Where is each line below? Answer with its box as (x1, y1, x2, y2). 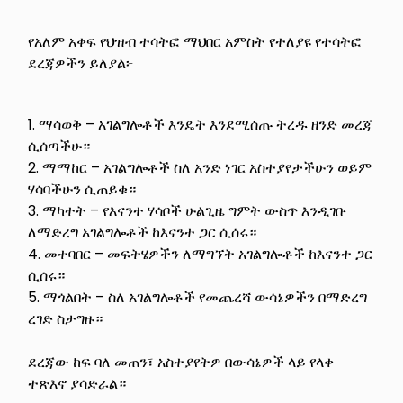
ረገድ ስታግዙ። (28, 308, 103, 329)
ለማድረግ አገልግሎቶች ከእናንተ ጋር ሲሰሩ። (28, 221, 257, 243)
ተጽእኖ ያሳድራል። (28, 372, 127, 394)
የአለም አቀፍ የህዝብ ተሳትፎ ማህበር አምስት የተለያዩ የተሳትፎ (28, 31, 363, 52)
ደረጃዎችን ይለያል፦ (28, 52, 134, 74)
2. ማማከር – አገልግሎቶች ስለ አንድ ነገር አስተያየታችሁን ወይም (28, 157, 372, 178)
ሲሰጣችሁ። (28, 135, 91, 157)
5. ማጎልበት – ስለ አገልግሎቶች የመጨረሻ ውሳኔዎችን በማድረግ (28, 286, 368, 308)
